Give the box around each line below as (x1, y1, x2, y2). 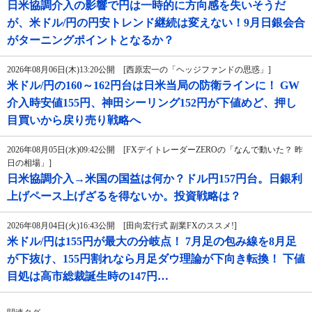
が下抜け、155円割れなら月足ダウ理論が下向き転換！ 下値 (7, 253, 305, 265)
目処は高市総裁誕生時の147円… (7, 270, 169, 283)
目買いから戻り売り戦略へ (7, 114, 141, 127)
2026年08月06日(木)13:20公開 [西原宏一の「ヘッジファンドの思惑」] (7, 65, 271, 75)
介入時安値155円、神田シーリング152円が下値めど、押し (7, 97, 297, 109)
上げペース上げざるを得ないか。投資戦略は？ (7, 190, 241, 203)
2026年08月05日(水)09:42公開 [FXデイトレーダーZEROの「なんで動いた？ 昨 (7, 145, 303, 155)
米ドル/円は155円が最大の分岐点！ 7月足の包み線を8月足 (7, 235, 297, 248)
